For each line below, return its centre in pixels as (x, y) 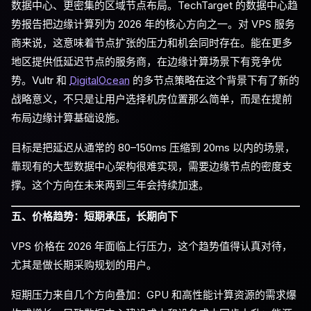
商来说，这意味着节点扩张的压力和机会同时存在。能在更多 (152, 43)
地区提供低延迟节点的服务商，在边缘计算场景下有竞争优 (146, 61)
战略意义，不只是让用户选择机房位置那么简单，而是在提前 (152, 99)
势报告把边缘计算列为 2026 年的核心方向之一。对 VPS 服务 (153, 24)
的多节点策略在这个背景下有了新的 (215, 80)
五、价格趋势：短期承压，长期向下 (94, 216)
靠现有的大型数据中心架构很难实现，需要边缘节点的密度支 (152, 166)
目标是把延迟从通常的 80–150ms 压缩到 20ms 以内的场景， (153, 148)
